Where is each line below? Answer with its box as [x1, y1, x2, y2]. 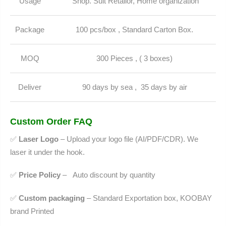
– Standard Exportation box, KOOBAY [85, 193, 212, 202]
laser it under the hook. [10, 147, 85, 156]
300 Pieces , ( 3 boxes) [96, 54, 173, 63]
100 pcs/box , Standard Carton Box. [76, 25, 193, 34]
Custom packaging [19, 193, 85, 202]
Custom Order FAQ [10, 116, 92, 127]
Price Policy [19, 171, 61, 180]
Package [15, 25, 44, 34]
